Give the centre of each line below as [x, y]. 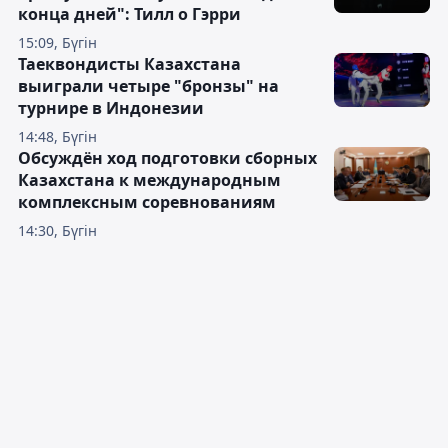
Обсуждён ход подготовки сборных [167, 158]
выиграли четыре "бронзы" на [148, 86]
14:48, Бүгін [57, 137]
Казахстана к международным [149, 180]
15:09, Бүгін [57, 43]
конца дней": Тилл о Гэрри [129, 14]
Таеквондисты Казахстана [129, 64]
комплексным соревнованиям [147, 202]
